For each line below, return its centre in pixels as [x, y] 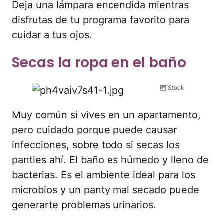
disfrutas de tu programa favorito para [101, 20]
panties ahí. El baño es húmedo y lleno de [110, 160]
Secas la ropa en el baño [99, 63]
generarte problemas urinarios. [84, 205]
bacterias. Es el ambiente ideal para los [104, 175]
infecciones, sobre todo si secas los [96, 145]
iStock [175, 88]
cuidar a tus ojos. [52, 35]
